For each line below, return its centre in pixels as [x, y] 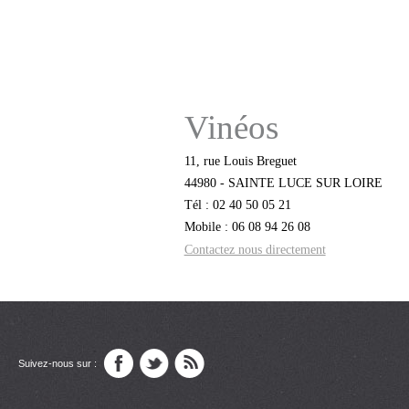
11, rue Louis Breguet [240, 160]
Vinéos [231, 128]
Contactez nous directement [255, 249]
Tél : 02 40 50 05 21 [237, 205]
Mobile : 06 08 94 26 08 [247, 227]
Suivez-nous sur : [58, 363]
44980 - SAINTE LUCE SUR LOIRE [283, 182]
